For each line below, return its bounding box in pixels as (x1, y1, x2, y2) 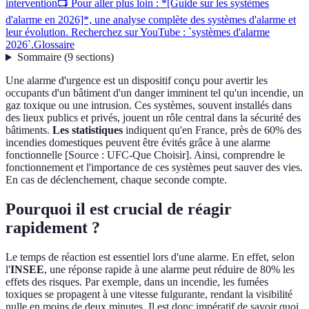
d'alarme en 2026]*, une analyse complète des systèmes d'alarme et (6, 14, 296, 26)
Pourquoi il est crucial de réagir (6, 200, 232, 219)
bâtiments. (6, 124, 52, 137)
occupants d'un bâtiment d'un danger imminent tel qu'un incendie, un (6, 87, 303, 99)
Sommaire (17, 51, 61, 63)
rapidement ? (6, 219, 100, 237)
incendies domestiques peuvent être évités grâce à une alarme (6, 137, 270, 149)
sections (75, 51, 110, 63)
